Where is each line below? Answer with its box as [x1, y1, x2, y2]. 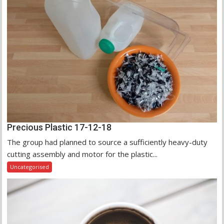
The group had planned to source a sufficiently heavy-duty [7, 136, 208, 147]
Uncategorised [10, 162, 49, 170]
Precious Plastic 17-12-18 [7, 121, 112, 132]
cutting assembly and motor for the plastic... [7, 148, 158, 159]
